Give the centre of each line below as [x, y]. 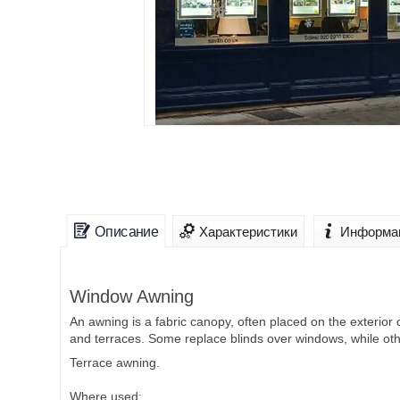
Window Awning [132, 297]
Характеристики [248, 232]
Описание [126, 232]
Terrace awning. [115, 363]
